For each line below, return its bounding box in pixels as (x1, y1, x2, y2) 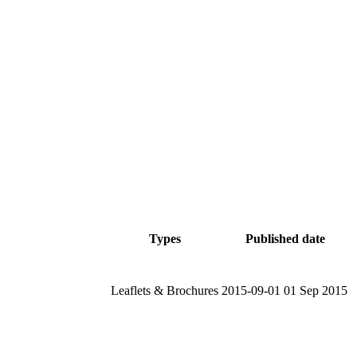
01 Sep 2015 (284, 283, 347, 297)
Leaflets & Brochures (111, 283, 218, 297)
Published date (245, 231, 325, 245)
